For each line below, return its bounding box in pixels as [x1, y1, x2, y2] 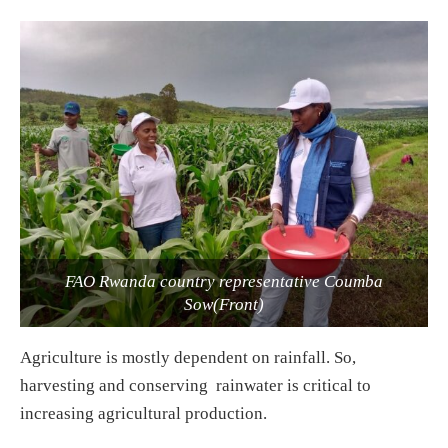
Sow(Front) [184, 294, 264, 314]
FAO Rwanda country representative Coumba [65, 271, 383, 291]
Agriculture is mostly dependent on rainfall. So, [20, 347, 356, 367]
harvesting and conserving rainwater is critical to [20, 375, 371, 395]
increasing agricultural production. [20, 403, 267, 423]
